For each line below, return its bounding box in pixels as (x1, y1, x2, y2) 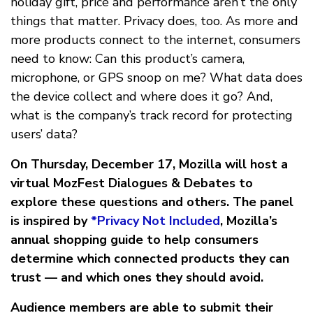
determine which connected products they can (10, 249, 289, 267)
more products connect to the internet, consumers (10, 31, 300, 48)
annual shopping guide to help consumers (10, 231, 259, 248)
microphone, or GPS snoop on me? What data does (10, 68, 303, 86)
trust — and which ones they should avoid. (10, 268, 263, 286)
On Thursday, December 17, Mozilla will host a (10, 155, 288, 173)
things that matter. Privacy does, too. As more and (10, 12, 298, 29)
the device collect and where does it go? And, (10, 87, 272, 105)
